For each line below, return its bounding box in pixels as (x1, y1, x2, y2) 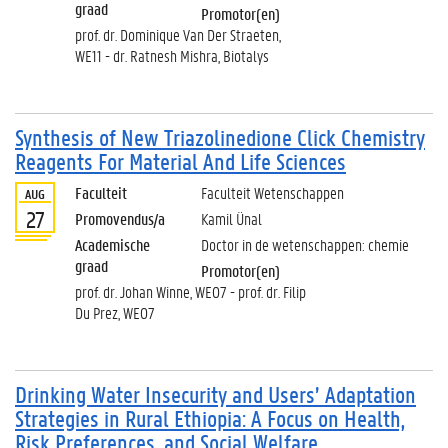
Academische (75, 234, 150, 255)
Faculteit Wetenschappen (201, 182, 344, 203)
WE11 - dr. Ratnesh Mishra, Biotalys (75, 45, 269, 66)
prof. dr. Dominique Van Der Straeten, (75, 24, 281, 45)
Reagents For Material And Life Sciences (15, 147, 346, 176)
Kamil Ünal (201, 208, 262, 229)
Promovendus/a (75, 208, 165, 229)
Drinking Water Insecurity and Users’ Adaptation (15, 380, 416, 409)
